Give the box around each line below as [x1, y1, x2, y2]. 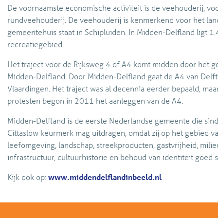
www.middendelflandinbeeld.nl [48, 172, 162, 182]
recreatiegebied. [7, 39, 64, 50]
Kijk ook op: [7, 172, 48, 182]
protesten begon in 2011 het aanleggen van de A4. [7, 95, 183, 106]
